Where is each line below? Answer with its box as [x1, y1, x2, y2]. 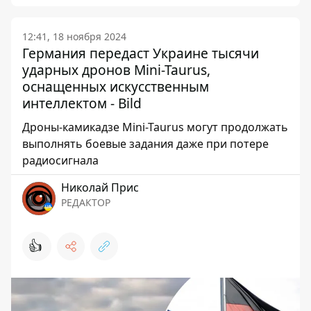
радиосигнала [22, 152, 99, 168]
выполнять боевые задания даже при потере [22, 135, 269, 151]
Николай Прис [61, 179, 139, 195]
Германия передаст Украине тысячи [22, 43, 259, 62]
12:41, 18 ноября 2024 [22, 29, 126, 43]
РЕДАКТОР [61, 195, 110, 209]
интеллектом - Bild [22, 93, 142, 112]
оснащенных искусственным [22, 76, 209, 96]
